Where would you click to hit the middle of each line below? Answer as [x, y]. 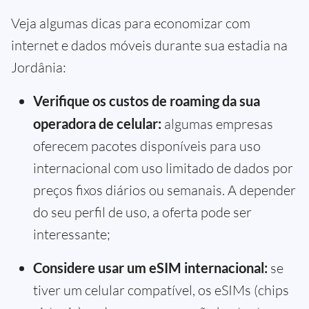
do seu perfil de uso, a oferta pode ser [142, 212]
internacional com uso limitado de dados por [163, 168]
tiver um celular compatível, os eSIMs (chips [161, 290]
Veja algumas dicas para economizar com [131, 23]
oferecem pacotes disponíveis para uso [147, 146]
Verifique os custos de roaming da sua [147, 101]
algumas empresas [217, 124]
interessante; [72, 235]
